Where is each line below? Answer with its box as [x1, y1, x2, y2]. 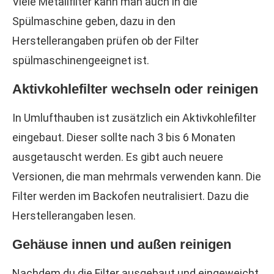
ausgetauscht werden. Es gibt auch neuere [12, 150, 223, 163]
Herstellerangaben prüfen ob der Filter [12, 34, 199, 47]
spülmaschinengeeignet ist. [12, 54, 149, 67]
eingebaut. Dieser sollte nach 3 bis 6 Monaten [12, 131, 235, 144]
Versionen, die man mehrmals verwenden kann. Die [12, 170, 261, 183]
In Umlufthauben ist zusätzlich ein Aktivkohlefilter [12, 111, 256, 124]
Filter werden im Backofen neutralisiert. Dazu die [12, 190, 249, 202]
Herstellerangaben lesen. [12, 209, 136, 222]
